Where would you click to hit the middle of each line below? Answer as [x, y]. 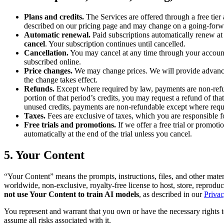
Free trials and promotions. [70, 125]
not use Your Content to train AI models [71, 194]
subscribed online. [52, 62]
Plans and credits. [54, 17]
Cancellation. [46, 53]
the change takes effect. [61, 80]
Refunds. [39, 89]
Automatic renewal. [57, 35]
